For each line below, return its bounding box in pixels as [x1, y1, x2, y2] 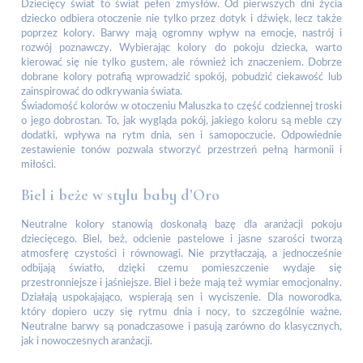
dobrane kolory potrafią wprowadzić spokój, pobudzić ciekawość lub [21, 71, 342, 83]
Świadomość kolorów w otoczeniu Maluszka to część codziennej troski [21, 100, 342, 112]
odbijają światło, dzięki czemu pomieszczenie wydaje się [21, 263, 342, 275]
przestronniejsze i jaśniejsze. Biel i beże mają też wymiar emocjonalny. [21, 278, 342, 289]
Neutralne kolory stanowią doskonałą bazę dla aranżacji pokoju [21, 220, 342, 231]
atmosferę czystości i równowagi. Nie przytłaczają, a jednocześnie [21, 249, 342, 260]
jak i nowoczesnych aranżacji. [21, 336, 152, 348]
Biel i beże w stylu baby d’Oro [21, 185, 220, 205]
